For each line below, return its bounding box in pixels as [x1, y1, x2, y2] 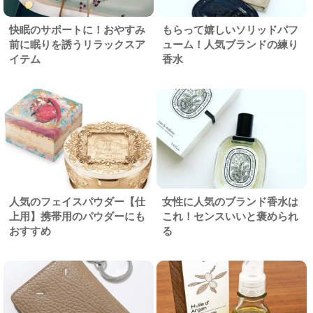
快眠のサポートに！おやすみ [9, 24, 145, 36]
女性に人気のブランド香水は [162, 196, 298, 208]
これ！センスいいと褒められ [162, 210, 298, 223]
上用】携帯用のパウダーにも [9, 210, 145, 223]
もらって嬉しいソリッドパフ [162, 24, 298, 36]
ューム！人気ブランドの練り [162, 38, 298, 51]
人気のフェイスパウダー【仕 [9, 196, 145, 208]
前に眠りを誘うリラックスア [9, 38, 145, 51]
